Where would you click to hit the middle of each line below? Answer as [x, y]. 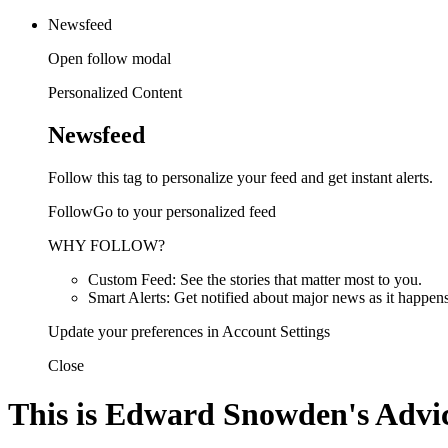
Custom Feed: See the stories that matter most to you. [255, 279]
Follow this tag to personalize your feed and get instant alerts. [240, 177]
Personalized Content [115, 92]
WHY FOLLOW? [106, 245]
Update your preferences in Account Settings [189, 331]
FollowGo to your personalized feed [162, 211]
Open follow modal [109, 58]
